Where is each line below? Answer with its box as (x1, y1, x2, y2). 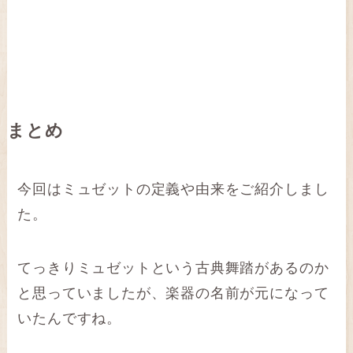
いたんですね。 (17, 310, 122, 326)
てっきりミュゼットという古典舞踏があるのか (17, 259, 329, 276)
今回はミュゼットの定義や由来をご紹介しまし (17, 180, 329, 197)
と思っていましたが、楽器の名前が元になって (17, 284, 329, 301)
